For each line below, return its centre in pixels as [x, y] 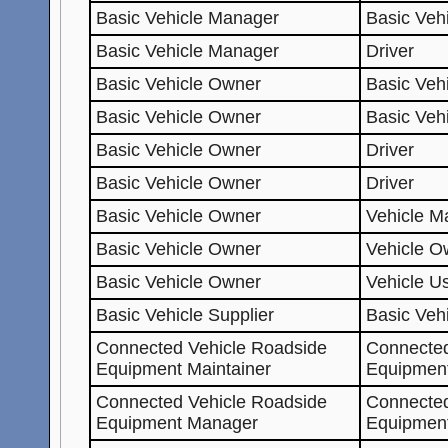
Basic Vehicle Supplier [185, 314]
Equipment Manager [177, 422]
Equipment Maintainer [184, 368]
